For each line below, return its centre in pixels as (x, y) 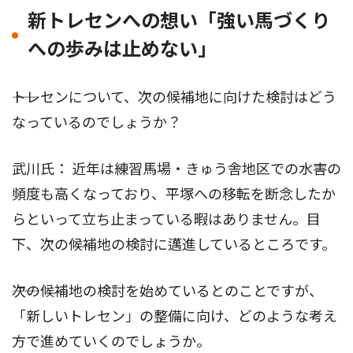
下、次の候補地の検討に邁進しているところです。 (174, 244)
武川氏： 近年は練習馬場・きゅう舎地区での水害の (176, 169)
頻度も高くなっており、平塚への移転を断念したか (174, 194)
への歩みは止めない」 (122, 49)
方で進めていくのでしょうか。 (111, 341)
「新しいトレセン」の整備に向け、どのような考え (175, 316)
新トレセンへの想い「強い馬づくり (179, 21)
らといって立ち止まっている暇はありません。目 (166, 219)
